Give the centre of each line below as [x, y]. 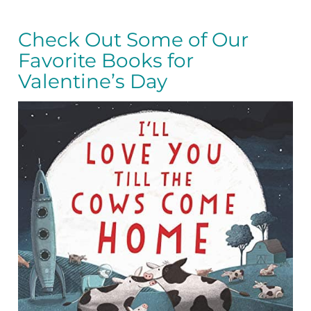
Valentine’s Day [93, 82]
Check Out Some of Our [134, 40]
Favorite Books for [106, 61]
